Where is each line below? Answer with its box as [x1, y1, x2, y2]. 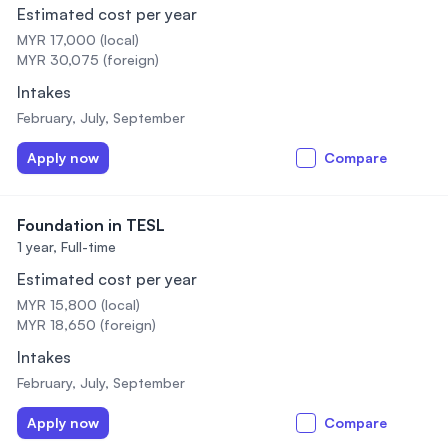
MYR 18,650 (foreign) [17, 316, 156, 333]
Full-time [61, 238, 116, 255]
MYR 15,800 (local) [17, 296, 140, 313]
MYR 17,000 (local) [17, 31, 139, 48]
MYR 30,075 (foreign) [17, 51, 159, 68]
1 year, [17, 238, 57, 255]
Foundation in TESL [17, 215, 165, 235]
